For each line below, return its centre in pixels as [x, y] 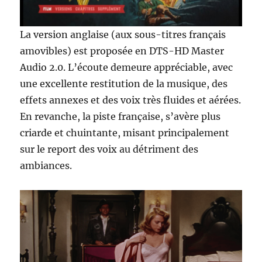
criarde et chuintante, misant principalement [125, 133]
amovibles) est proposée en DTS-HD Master [122, 51]
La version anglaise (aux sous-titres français [123, 35]
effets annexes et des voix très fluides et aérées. [131, 100]
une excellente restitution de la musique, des [124, 84]
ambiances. [46, 166]
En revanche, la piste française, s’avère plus [120, 117]
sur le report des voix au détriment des [109, 149]
